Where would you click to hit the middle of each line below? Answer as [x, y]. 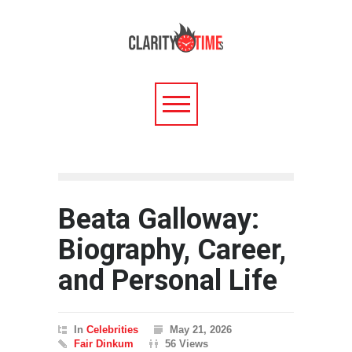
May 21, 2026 [201, 330]
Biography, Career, [172, 250]
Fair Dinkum [104, 344]
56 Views [187, 344]
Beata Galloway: [159, 219]
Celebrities [112, 330]
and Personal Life [168, 280]
